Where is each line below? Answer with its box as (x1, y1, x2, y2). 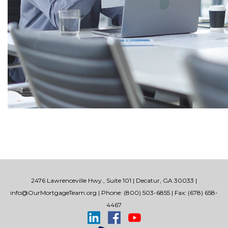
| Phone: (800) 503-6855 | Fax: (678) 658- (97, 188, 218, 196)
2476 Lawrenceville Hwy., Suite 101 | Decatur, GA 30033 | (31, 176, 197, 184)
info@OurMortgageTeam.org (10, 188, 97, 196)
